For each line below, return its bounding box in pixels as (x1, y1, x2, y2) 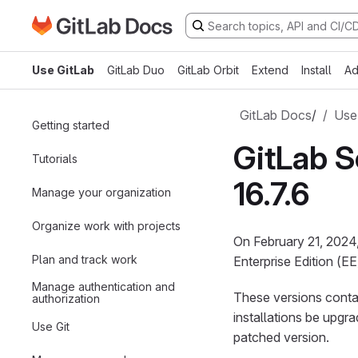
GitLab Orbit (177, 63, 239, 77)
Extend (252, 63, 288, 77)
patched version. (233, 329, 329, 345)
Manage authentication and (32, 280, 175, 293)
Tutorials (32, 151, 78, 165)
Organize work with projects (32, 218, 181, 233)
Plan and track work (32, 252, 137, 266)
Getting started (32, 117, 109, 132)
